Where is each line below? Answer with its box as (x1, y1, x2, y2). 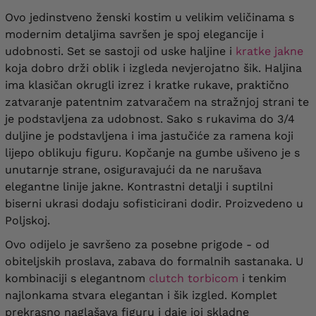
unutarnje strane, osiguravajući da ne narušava (5, 162, 262, 176)
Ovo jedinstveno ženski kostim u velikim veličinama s (5, 10, 294, 24)
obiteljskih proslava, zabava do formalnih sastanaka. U (5, 254, 303, 268)
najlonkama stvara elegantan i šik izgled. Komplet (5, 288, 277, 302)
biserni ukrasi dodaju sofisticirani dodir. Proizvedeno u (5, 196, 303, 210)
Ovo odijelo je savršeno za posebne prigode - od (5, 237, 269, 251)
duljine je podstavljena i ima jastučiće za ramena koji (5, 128, 293, 142)
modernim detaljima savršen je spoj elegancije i (5, 27, 264, 41)
